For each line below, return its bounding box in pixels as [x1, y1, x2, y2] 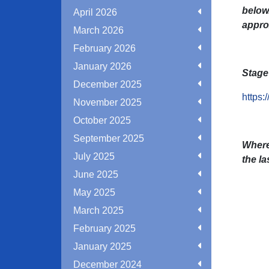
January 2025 [73, 241, 131, 252]
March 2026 [73, 25, 124, 35]
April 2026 [73, 7, 117, 17]
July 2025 [73, 151, 115, 162]
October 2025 [73, 115, 131, 125]
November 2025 [73, 97, 142, 107]
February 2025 [73, 223, 136, 234]
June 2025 [73, 169, 118, 180]
